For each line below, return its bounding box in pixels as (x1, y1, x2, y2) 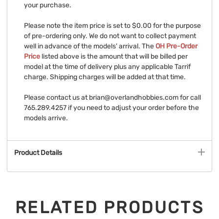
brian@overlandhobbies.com (89, 93, 178, 102)
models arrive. (24, 114, 68, 123)
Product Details (14, 149, 62, 157)
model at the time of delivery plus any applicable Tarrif (24, 63, 191, 71)
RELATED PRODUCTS (15, 197, 204, 218)
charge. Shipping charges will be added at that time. (24, 73, 186, 82)
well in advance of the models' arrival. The (24, 42, 155, 51)
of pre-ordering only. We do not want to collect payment (24, 32, 196, 41)
